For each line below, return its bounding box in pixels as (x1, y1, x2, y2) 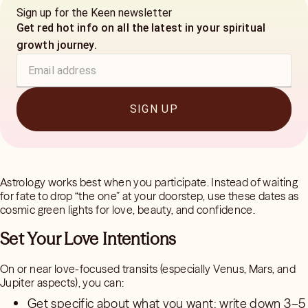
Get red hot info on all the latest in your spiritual (16, 21, 265, 34)
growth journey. (16, 38, 97, 52)
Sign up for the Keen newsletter (16, 6, 172, 19)
